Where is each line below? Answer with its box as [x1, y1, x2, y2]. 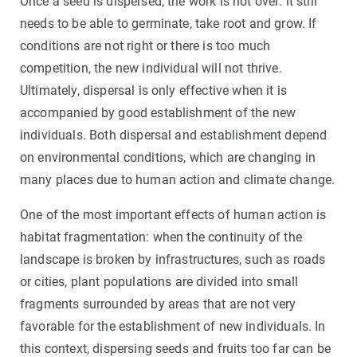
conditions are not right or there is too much [20, 38, 271, 54]
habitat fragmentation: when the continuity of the [20, 229, 302, 245]
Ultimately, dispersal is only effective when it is [20, 83, 288, 99]
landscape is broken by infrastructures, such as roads [20, 252, 326, 268]
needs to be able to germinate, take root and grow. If [20, 16, 317, 32]
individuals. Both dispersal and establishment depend [20, 127, 328, 143]
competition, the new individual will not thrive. [20, 61, 282, 76]
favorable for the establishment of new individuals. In [20, 319, 326, 335]
